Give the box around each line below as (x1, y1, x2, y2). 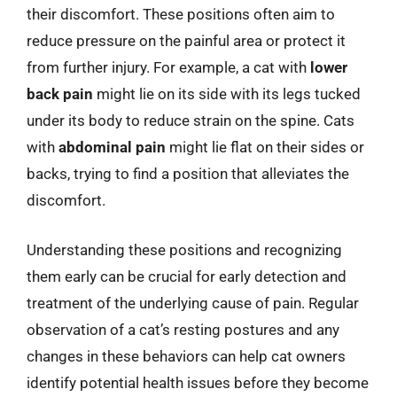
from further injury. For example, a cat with (27, 58, 310, 76)
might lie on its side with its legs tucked (93, 85, 361, 103)
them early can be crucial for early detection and (27, 267, 346, 285)
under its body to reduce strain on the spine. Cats (27, 112, 354, 129)
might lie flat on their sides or (166, 138, 364, 156)
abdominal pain (58, 138, 166, 156)
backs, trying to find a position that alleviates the (27, 165, 349, 183)
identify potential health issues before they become (27, 373, 369, 392)
